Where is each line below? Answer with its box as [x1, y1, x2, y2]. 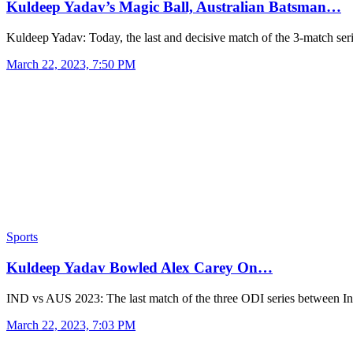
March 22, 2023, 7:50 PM [6, 58, 136, 72]
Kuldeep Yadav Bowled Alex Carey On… [6, 258, 273, 276]
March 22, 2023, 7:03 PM [6, 318, 136, 332]
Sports [6, 230, 38, 244]
